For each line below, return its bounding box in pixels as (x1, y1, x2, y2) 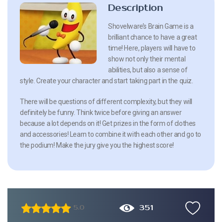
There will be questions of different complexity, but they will (20, 97, 192, 106)
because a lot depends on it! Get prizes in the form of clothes (20, 119, 196, 127)
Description (108, 2, 163, 13)
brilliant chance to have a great (108, 33, 197, 41)
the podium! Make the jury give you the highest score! (20, 141, 174, 149)
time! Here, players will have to (108, 44, 196, 52)
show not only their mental (108, 55, 186, 63)
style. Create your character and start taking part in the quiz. (20, 76, 193, 85)
